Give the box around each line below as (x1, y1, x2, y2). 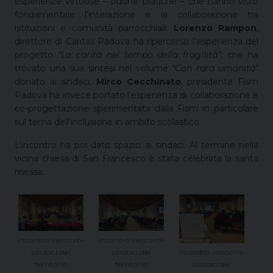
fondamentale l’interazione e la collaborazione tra (15, 9, 258, 20)
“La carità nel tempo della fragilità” (57, 49, 221, 60)
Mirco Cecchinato (96, 76, 181, 87)
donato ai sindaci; (15, 76, 96, 87)
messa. (15, 166, 44, 177)
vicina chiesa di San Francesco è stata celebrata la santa (15, 152, 258, 164)
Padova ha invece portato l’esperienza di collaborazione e (15, 89, 258, 101)
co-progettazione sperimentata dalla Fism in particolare (15, 102, 258, 114)
